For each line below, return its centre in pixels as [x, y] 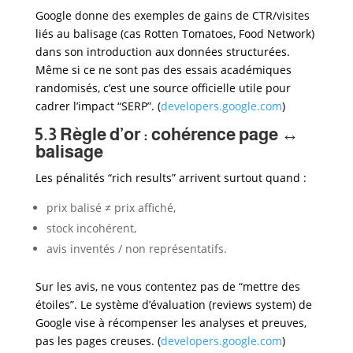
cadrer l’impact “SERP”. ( [98, 106]
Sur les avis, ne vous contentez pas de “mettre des [167, 286]
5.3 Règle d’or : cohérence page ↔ [167, 134]
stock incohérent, [91, 228]
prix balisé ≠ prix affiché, [111, 207]
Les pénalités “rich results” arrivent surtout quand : [171, 177]
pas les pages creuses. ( [98, 340]
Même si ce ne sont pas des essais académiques [163, 69]
